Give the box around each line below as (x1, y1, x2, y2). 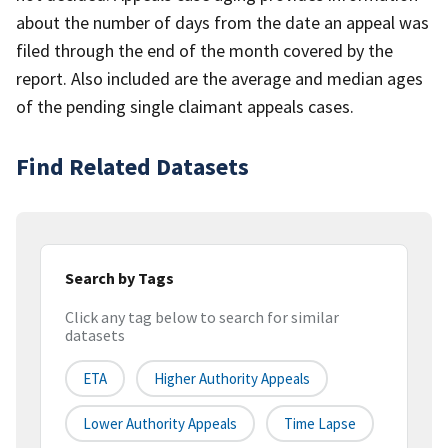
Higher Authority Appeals (154, 369, 310, 389)
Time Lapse (284, 414, 356, 434)
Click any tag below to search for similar (65, 307, 339, 328)
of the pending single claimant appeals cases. (16, 94, 354, 118)
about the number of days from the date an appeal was (16, 10, 429, 34)
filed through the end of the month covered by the (16, 38, 393, 62)
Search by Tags (65, 267, 174, 288)
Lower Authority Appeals (83, 414, 237, 434)
